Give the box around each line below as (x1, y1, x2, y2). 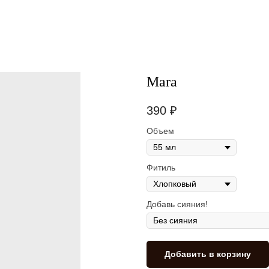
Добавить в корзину (165, 249, 251, 259)
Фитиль (147, 163, 175, 173)
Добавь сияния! (147, 199, 208, 210)
